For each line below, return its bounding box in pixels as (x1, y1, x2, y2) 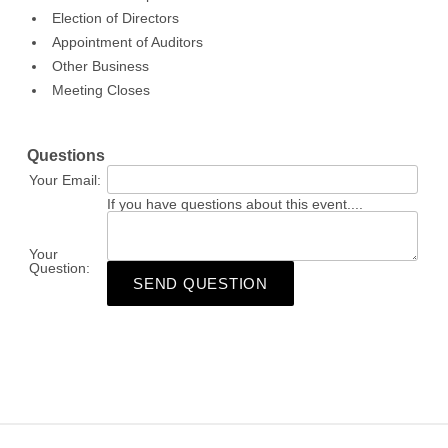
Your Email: (29, 171, 102, 188)
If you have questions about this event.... (107, 195, 364, 212)
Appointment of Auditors (52, 33, 204, 50)
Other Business (52, 57, 150, 74)
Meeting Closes (52, 81, 151, 98)
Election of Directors (52, 9, 180, 26)
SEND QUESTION (133, 274, 268, 292)
